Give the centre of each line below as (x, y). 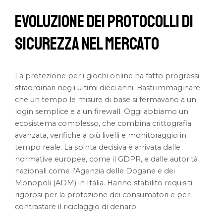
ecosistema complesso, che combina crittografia (103, 124)
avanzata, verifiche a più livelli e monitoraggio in (101, 136)
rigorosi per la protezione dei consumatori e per (103, 195)
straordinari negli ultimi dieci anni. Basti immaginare (108, 88)
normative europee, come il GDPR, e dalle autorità (107, 159)
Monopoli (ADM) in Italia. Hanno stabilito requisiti (104, 183)
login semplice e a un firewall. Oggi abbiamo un (102, 112)
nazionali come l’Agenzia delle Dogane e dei (95, 171)
